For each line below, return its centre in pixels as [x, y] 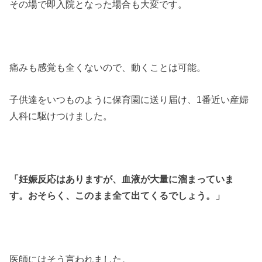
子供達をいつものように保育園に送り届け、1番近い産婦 [129, 99]
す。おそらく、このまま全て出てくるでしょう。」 [117, 196]
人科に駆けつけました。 [61, 116]
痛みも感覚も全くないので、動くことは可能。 [108, 68]
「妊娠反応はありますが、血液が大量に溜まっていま [122, 179]
